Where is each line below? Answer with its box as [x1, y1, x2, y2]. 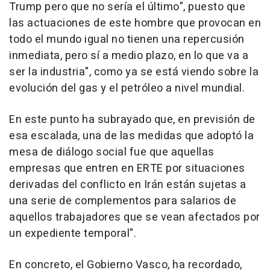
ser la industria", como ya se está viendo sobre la [9, 63, 259, 80]
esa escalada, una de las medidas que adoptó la [9, 127, 254, 144]
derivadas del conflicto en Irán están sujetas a [9, 176, 246, 193]
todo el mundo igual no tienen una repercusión [9, 31, 245, 48]
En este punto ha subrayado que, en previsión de [9, 111, 256, 128]
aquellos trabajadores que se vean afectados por [9, 209, 260, 225]
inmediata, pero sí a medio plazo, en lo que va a [9, 47, 248, 64]
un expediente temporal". [9, 225, 136, 242]
